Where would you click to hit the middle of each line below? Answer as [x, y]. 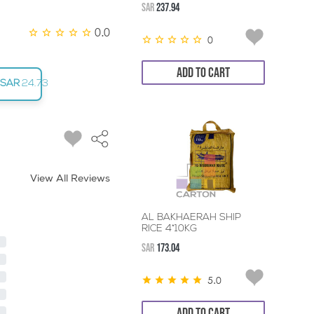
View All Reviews [70, 179]
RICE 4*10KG [170, 228]
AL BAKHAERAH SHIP [192, 217]
